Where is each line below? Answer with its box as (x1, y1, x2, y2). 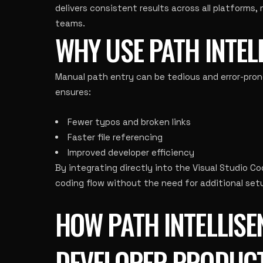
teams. (55, 18, 85, 29)
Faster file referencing (68, 131, 163, 143)
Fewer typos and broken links (68, 116, 191, 127)
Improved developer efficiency (68, 147, 194, 158)
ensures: (55, 86, 91, 97)
